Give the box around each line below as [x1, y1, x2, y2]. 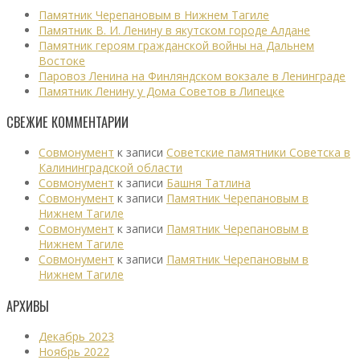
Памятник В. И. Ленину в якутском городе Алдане [39, 22, 310, 38]
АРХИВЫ [6, 295, 49, 316]
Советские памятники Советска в [166, 145, 350, 161]
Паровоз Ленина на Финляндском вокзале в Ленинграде [39, 67, 346, 84]
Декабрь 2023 [39, 329, 114, 345]
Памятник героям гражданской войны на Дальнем [39, 37, 314, 53]
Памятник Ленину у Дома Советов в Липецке [39, 83, 284, 99]
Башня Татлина [166, 175, 251, 191]
